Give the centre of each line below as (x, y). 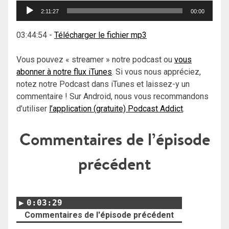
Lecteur (29, 6)
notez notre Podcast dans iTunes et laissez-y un (103, 84)
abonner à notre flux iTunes (64, 72)
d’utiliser (33, 109)
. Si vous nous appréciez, (156, 72)
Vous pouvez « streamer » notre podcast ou (95, 60)
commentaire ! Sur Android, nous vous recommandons (112, 97)
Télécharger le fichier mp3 (100, 35)
